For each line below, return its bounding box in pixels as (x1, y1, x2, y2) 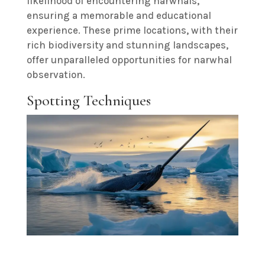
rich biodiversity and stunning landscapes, (26, 38, 228, 51)
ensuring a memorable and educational (26, 9, 211, 21)
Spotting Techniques (26, 91, 151, 109)
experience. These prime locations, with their (26, 24, 238, 36)
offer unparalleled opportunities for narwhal (26, 53, 232, 66)
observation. (26, 68, 85, 80)
